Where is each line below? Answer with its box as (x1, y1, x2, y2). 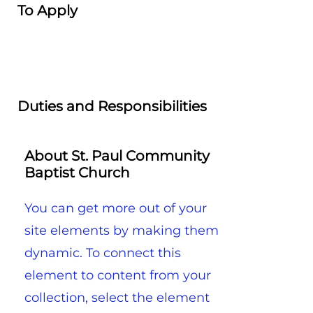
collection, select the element (24, 289, 210, 305)
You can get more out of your (24, 200, 207, 216)
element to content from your (24, 267, 211, 283)
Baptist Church (24, 163, 130, 181)
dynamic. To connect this (24, 245, 181, 261)
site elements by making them (24, 222, 219, 238)
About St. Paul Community (24, 147, 210, 164)
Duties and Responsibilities (17, 97, 207, 115)
